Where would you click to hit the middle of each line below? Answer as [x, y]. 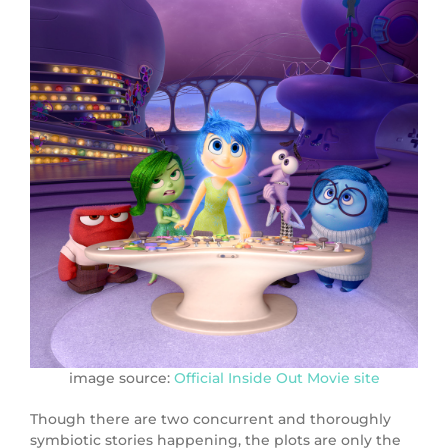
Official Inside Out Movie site [276, 377]
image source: [121, 377]
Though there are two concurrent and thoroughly [210, 418]
